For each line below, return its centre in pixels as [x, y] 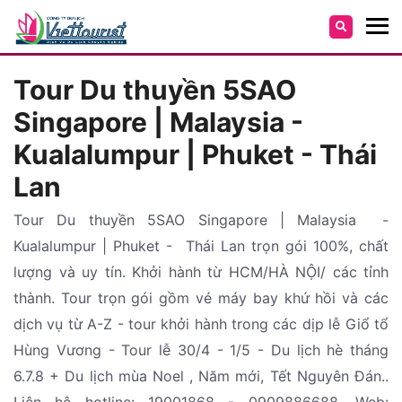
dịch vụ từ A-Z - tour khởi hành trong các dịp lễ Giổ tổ [201, 324]
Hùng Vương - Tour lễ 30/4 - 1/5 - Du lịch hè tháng [201, 350]
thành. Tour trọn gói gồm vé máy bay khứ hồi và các [201, 298]
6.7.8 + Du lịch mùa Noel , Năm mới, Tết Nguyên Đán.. [201, 376]
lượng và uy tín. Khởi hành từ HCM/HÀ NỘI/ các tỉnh [201, 272]
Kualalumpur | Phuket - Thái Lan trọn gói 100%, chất [201, 246]
